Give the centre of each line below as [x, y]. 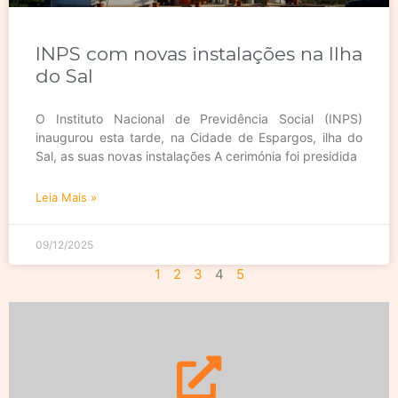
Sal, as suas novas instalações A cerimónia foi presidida [196, 155]
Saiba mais [199, 380]
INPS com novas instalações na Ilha [199, 53]
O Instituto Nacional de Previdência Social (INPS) [199, 118]
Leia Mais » [66, 197]
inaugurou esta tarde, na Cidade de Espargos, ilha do [199, 137]
